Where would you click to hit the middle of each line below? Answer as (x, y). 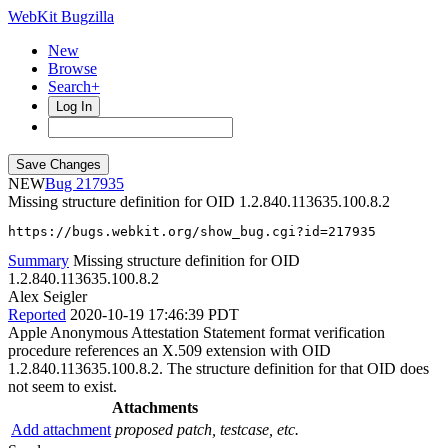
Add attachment (61, 429)
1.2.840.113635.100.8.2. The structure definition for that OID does (218, 368)
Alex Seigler (47, 296)
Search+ (74, 86)
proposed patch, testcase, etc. (207, 429)
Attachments (155, 407)
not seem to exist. (62, 386)
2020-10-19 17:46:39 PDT (154, 314)
